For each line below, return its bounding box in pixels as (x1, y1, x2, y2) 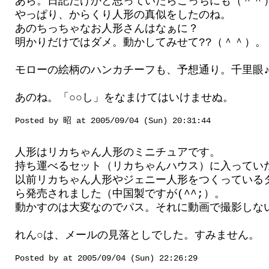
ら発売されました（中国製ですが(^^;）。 (15, 188, 225, 200)
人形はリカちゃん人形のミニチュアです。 (15, 147, 220, 159)
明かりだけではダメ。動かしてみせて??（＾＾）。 (15, 37, 266, 49)
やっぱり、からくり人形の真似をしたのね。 (15, 9, 231, 21)
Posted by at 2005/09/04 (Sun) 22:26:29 (15, 254, 198, 263)
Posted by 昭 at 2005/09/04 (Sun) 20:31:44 (15, 116, 211, 125)
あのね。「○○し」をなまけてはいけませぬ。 (15, 92, 234, 104)
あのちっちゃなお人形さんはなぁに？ (15, 23, 199, 35)
